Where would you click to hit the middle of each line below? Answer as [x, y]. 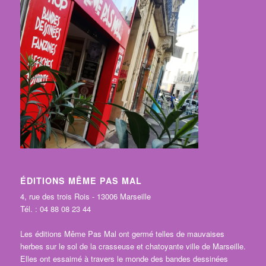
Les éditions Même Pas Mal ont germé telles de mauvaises [122, 234]
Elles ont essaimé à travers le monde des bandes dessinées [124, 259]
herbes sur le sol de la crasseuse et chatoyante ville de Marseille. [133, 246]
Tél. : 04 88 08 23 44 [55, 209]
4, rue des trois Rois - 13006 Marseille [85, 197]
